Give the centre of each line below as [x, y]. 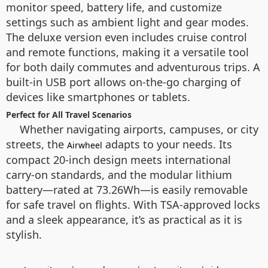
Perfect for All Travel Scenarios [69, 114]
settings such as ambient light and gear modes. [127, 22]
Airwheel [85, 145]
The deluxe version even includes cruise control [127, 37]
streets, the [36, 144]
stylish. [24, 234]
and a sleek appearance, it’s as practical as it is [124, 219]
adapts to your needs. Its [167, 144]
